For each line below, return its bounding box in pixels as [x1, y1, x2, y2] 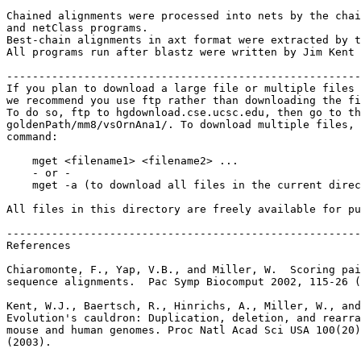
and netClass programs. [6, 22, 148, 34]
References [6, 239, 71, 251]
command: [6, 131, 58, 143]
